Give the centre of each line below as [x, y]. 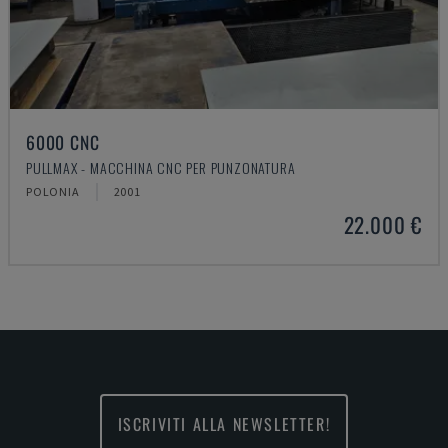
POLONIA [53, 191]
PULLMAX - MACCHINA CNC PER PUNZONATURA [161, 167]
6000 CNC [63, 142]
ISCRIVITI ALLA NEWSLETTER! [224, 424]
